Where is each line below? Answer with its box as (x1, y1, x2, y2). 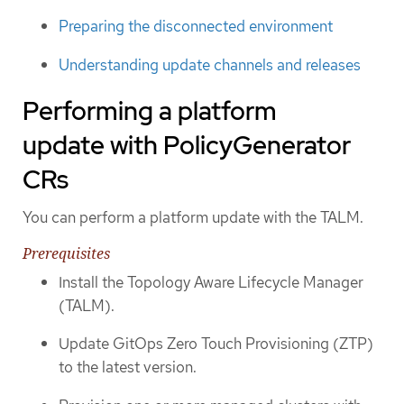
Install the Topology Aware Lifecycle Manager (59, 271, 363, 292)
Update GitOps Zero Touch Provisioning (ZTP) (59, 334, 373, 354)
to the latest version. (59, 357, 197, 378)
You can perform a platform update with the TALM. (23, 207, 363, 228)
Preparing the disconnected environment (59, 16, 333, 37)
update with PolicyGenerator (23, 128, 351, 163)
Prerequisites (23, 243, 110, 263)
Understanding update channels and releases (59, 54, 361, 75)
